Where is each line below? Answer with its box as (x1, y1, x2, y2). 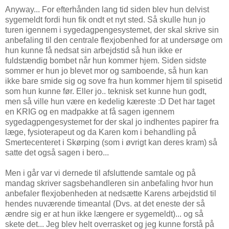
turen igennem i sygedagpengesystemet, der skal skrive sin (5, 25, 219, 34)
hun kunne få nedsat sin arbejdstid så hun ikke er (5, 45, 182, 55)
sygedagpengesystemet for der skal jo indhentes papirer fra (5, 117, 219, 126)
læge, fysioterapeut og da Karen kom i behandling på (5, 127, 196, 136)
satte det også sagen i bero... (5, 148, 111, 157)
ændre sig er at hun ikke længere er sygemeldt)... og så (5, 209, 203, 218)
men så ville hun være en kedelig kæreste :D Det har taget (5, 97, 215, 106)
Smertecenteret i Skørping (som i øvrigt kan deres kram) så (5, 138, 217, 147)
